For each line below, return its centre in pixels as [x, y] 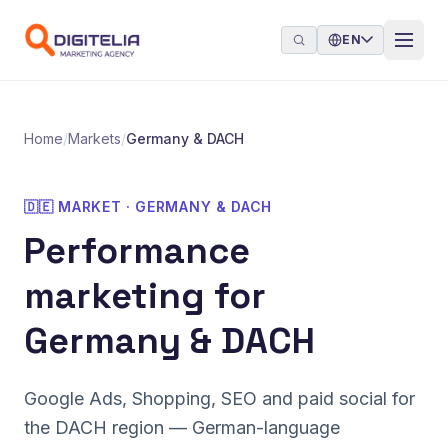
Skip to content [69, 15]
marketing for [145, 296]
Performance [137, 251]
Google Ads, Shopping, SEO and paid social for [219, 398]
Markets [94, 138]
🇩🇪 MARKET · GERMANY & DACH [148, 206]
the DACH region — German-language [182, 427]
